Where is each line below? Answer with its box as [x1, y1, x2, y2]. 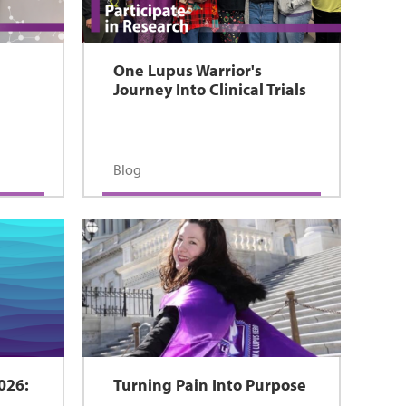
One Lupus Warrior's [112, 60, 262, 81]
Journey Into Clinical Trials [112, 79, 306, 100]
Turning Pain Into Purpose [112, 374, 306, 395]
